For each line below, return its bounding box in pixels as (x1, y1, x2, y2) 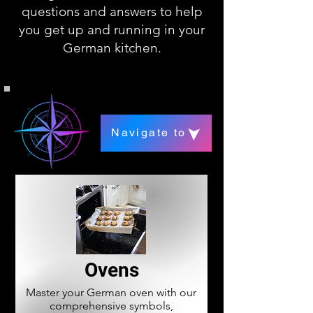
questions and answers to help (21, 3, 203, 20)
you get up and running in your (19, 22, 205, 38)
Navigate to (111, 125, 187, 139)
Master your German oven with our (26, 286, 196, 299)
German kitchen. (62, 40, 161, 56)
